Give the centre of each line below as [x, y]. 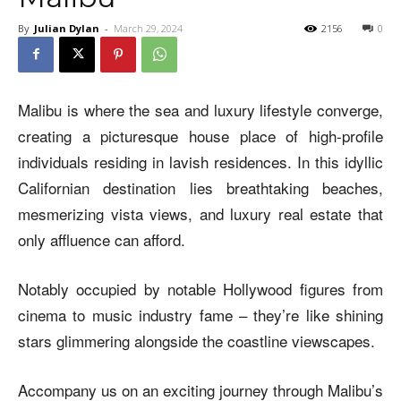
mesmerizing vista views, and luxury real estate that [200, 213]
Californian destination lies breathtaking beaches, [200, 187]
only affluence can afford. [102, 239]
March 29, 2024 [148, 28]
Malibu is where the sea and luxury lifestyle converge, [200, 109]
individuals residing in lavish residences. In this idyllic [200, 161]
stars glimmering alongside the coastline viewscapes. [196, 340]
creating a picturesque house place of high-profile [200, 135]
